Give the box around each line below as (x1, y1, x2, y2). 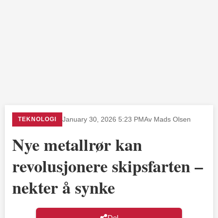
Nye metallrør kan (12, 132, 142, 157)
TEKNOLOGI (18, 115, 56, 123)
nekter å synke (12, 175, 115, 200)
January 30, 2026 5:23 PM (62, 115, 144, 123)
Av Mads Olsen (144, 115, 191, 123)
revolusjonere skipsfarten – (12, 153, 203, 178)
